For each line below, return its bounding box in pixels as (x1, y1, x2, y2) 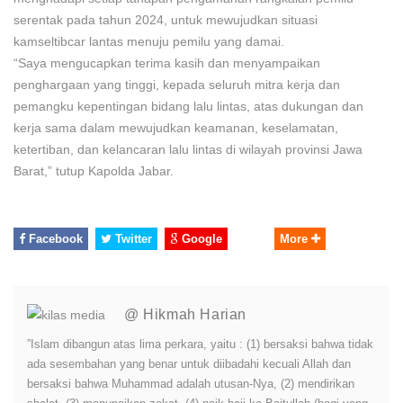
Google (178, 231, 222, 246)
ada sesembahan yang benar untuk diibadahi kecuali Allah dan (27, 356, 351, 371)
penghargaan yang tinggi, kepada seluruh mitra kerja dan (13, 76, 340, 92)
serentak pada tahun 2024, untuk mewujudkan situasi (13, 12, 318, 27)
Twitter (112, 231, 152, 246)
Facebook (25, 231, 83, 246)
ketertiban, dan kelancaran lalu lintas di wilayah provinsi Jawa (13, 141, 363, 157)
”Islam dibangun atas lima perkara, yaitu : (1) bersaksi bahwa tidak (27, 336, 373, 351)
